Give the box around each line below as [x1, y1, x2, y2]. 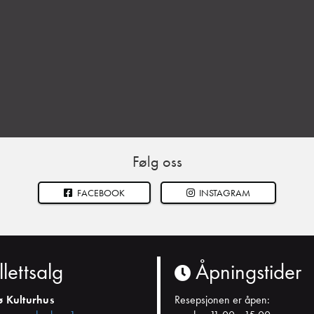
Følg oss [132, 151, 182, 172]
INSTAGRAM [197, 186, 250, 200]
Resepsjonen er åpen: [175, 292, 270, 308]
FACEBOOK [74, 186, 125, 200]
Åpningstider [191, 257, 301, 286]
